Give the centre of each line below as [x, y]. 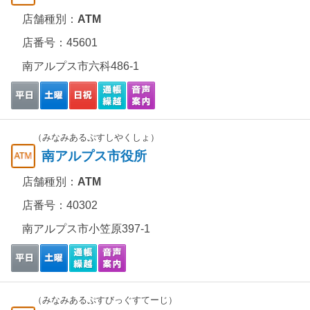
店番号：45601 [60, 43]
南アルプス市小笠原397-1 [86, 229]
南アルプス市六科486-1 [81, 66]
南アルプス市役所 [94, 156]
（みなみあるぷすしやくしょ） [96, 137]
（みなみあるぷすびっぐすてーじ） [105, 300]
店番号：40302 [60, 205]
